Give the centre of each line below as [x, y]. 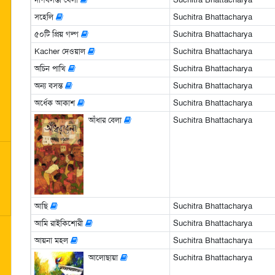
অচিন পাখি [51, 68]
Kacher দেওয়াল [61, 51]
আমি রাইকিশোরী [60, 223]
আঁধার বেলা [106, 120]
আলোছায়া [104, 257]
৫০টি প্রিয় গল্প [57, 34]
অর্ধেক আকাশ [56, 103]
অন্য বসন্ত [49, 85]
